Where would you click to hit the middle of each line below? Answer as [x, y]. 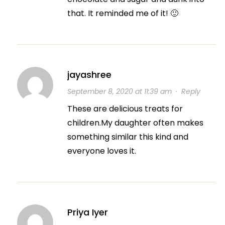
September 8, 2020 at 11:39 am [119, 91]
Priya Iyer [87, 212]
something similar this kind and [128, 137]
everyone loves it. [101, 151]
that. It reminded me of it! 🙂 [123, 13]
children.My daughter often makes [135, 123]
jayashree [89, 74]
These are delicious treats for [125, 108]
